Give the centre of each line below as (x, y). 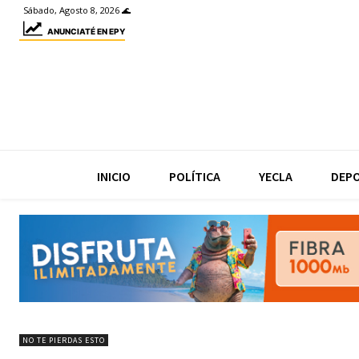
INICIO (113, 176)
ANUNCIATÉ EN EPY (86, 32)
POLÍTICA (194, 176)
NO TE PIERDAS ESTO (64, 341)
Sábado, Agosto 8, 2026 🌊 (77, 10)
